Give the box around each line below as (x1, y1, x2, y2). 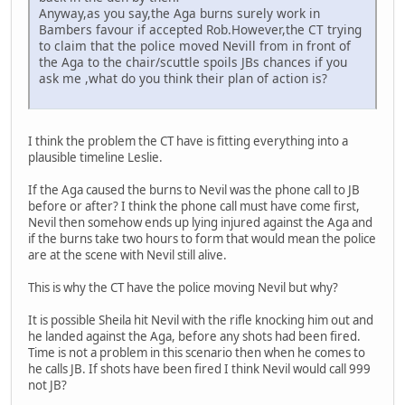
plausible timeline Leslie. (28, 148, 163, 165)
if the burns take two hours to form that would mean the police (28, 230, 376, 247)
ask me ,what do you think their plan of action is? (39, 69, 327, 87)
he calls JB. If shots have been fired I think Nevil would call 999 (28, 360, 371, 377)
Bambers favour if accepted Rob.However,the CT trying (39, 20, 362, 38)
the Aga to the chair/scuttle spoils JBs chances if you (39, 52, 347, 71)
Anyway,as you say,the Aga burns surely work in (39, 4, 320, 22)
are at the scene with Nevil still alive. (28, 246, 227, 263)
